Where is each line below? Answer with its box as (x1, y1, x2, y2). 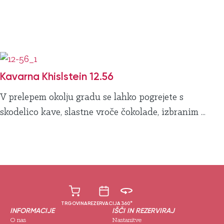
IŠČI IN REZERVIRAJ (112, 206, 174, 215)
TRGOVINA (61, 200, 87, 207)
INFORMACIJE (10, 206, 54, 215)
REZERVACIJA (87, 200, 120, 207)
